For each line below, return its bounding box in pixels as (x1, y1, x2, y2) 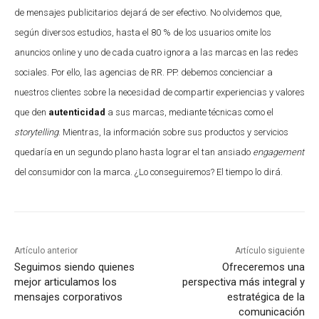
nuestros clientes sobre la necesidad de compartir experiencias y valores (14, 86, 305, 98)
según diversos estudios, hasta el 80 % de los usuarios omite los (14, 26, 271, 38)
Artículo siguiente (234, 245, 305, 256)
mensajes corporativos (14, 290, 122, 303)
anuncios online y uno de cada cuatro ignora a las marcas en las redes (14, 46, 298, 58)
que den (14, 106, 48, 117)
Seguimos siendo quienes (14, 260, 135, 273)
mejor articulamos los (14, 275, 117, 288)
